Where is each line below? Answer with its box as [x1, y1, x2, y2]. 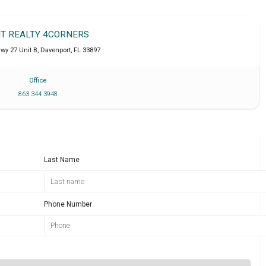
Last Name [44, 155, 80, 164]
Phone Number [44, 199, 93, 208]
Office [29, 77, 47, 85]
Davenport [40, 46, 71, 55]
